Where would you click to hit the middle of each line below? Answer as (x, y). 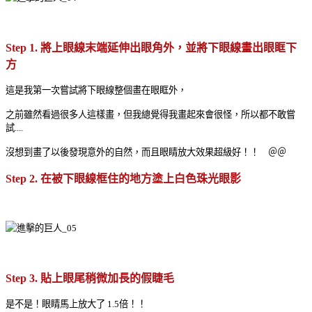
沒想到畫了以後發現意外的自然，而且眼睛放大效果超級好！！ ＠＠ (146, 152)
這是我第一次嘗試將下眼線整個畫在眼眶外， (96, 90)
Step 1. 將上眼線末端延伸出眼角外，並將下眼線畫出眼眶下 (151, 47)
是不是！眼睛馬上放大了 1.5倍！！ (80, 304)
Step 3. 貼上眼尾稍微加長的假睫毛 (90, 278)
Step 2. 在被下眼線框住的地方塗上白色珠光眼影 (123, 178)
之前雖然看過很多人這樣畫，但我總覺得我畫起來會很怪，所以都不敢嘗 (150, 114)
